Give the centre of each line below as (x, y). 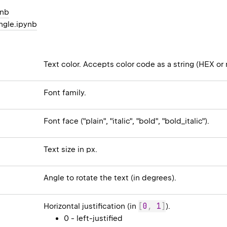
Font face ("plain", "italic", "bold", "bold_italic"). (127, 121)
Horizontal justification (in (91, 206)
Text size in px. (71, 150)
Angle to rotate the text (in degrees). (110, 178)
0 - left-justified (93, 219)
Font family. (65, 93)
